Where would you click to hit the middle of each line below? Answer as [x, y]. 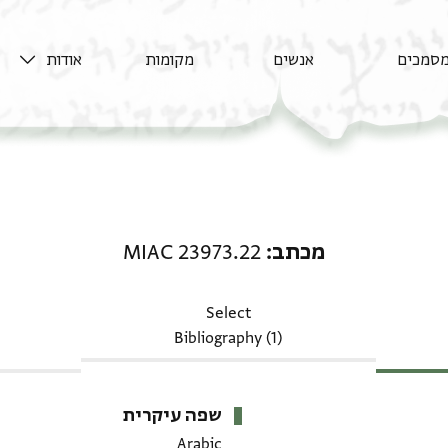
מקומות [169, 59]
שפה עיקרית [172, 416]
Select [228, 313]
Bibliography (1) [228, 338]
